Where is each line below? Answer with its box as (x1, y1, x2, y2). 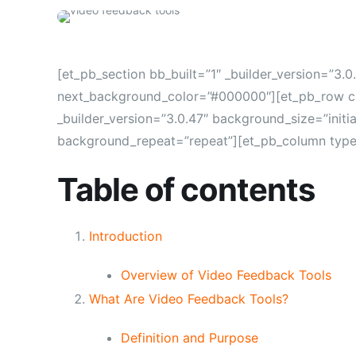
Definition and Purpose (121, 329, 258, 346)
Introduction (89, 228, 162, 244)
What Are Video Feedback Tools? (89, 290, 288, 307)
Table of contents (57, 170, 315, 209)
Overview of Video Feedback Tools (121, 267, 331, 283)
